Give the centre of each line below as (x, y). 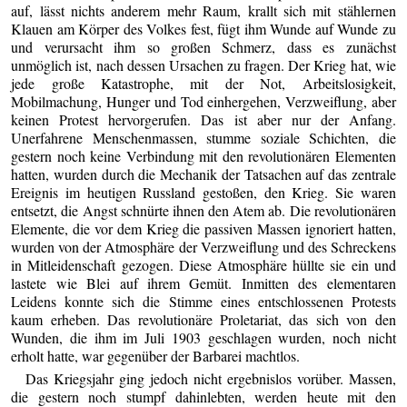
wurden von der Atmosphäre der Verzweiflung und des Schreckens (203, 246)
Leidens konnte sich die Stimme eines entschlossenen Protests (203, 301)
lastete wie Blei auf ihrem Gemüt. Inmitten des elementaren (203, 283)
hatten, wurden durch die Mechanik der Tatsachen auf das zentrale (203, 174)
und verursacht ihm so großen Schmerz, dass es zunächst (203, 46)
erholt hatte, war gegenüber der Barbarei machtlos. (156, 355)
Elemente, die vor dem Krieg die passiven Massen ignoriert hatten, (203, 228)
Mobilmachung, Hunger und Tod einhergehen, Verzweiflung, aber (203, 101)
